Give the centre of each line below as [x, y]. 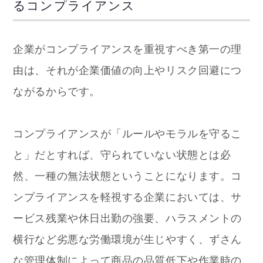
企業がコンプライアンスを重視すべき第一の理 [127, 50]
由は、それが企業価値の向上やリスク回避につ [127, 71]
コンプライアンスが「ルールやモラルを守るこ [127, 134]
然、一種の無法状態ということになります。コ [127, 176]
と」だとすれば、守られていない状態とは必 [122, 155]
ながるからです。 [57, 92]
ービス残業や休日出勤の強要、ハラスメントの [127, 219]
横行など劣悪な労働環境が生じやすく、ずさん [127, 240]
